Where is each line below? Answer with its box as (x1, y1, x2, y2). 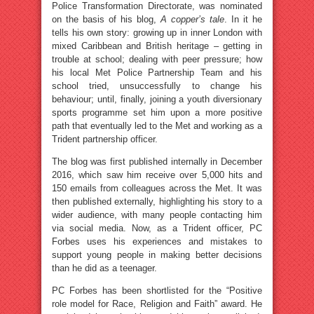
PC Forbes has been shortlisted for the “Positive (52, 285, 262, 296)
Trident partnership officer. (52, 134, 158, 144)
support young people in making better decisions (52, 250, 262, 260)
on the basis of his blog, (52, 14, 161, 25)
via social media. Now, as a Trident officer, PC (52, 223, 262, 233)
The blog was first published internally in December (52, 156, 262, 167)
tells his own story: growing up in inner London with (52, 27, 262, 38)
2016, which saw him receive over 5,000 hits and (52, 170, 262, 180)
